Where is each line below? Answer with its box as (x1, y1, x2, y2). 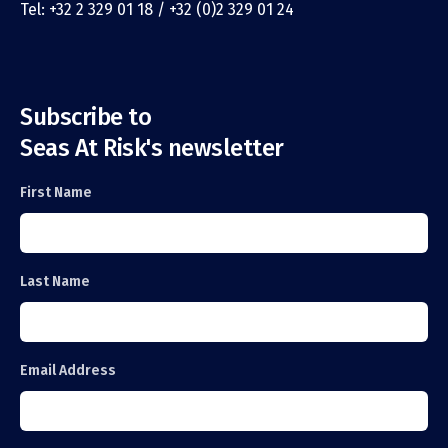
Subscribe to (20, 103, 152, 132)
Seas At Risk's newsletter (20, 134, 284, 163)
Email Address (20, 362, 116, 380)
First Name (20, 184, 92, 202)
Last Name (20, 273, 90, 291)
